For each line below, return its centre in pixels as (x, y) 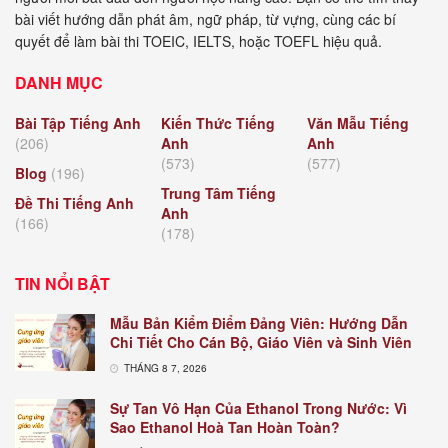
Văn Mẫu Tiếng (358, 122)
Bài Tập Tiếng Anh (78, 122)
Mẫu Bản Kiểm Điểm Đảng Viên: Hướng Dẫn (259, 322)
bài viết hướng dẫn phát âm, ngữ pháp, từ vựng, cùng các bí (205, 18)
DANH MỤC (59, 82)
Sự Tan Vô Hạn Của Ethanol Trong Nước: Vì (258, 407)
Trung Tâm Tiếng (218, 192)
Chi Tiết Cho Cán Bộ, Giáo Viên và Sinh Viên (261, 341)
